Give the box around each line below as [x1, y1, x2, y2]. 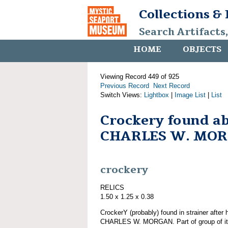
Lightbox [144, 91, 169, 99]
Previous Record [100, 82, 149, 90]
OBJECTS [183, 44, 221, 55]
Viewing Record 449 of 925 [100, 73, 179, 80]
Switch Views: [100, 91, 144, 99]
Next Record [153, 82, 190, 90]
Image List [175, 91, 206, 99]
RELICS [100, 183, 124, 191]
